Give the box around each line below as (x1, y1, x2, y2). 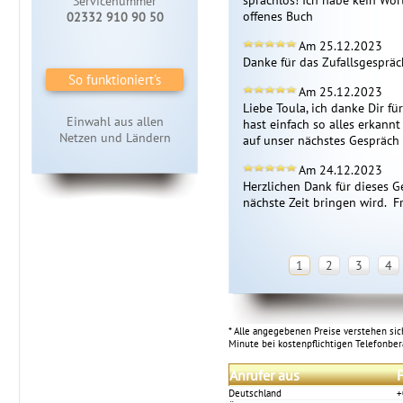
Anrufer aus (229, 366, 300, 384)
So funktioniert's (68, 71, 161, 88)
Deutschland (228, 387, 282, 399)
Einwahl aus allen (66, 113, 164, 130)
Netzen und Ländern (58, 130, 171, 146)
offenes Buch (243, 8, 313, 24)
